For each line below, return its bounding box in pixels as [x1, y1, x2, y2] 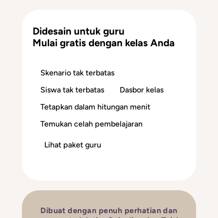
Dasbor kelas [120, 85, 164, 94]
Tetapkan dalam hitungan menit [40, 102, 151, 111]
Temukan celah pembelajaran [40, 119, 143, 128]
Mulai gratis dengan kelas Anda [33, 36, 175, 49]
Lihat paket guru [44, 140, 102, 149]
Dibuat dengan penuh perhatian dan [40, 205, 178, 215]
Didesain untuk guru [33, 25, 125, 37]
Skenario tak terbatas [40, 68, 115, 77]
